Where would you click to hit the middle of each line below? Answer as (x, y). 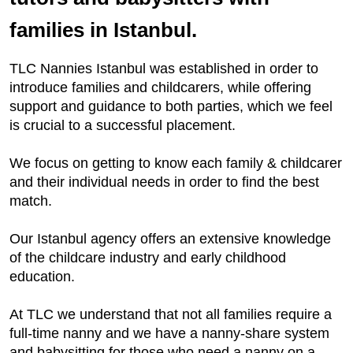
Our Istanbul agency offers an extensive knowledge (170, 239)
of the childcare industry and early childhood (148, 258)
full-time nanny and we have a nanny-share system (169, 333)
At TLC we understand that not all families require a (171, 314)
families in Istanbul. (103, 30)
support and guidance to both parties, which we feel (171, 106)
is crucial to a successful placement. (123, 125)
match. (31, 201)
